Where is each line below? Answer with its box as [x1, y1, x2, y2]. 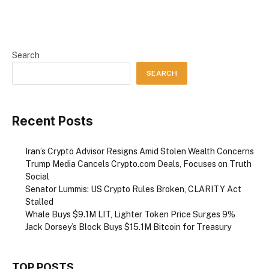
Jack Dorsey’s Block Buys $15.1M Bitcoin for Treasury [25, 222, 231, 232]
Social [25, 172, 49, 182]
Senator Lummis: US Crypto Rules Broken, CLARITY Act [25, 184, 241, 195]
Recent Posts [12, 113, 93, 128]
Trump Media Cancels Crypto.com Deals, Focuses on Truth [25, 159, 252, 169]
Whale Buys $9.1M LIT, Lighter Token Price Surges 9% [25, 210, 235, 220]
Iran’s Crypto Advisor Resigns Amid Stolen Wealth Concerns [25, 147, 254, 157]
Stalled [25, 197, 53, 207]
